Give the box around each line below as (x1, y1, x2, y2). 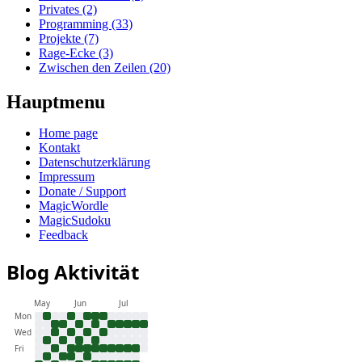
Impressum (39, 170, 95, 184)
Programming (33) (39, 17, 133, 32)
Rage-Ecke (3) (39, 46, 113, 61)
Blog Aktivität (6, 259, 139, 286)
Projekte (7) (39, 32, 99, 46)
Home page (39, 126, 98, 141)
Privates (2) (39, 2, 97, 17)
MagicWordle (39, 199, 108, 213)
